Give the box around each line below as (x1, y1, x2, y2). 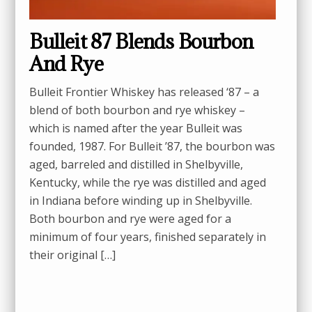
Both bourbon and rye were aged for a (29, 211, 232, 227)
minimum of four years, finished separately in (29, 229, 267, 245)
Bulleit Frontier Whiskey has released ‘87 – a (29, 84, 260, 100)
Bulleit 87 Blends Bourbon (29, 29, 253, 55)
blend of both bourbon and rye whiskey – (29, 102, 246, 118)
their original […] (29, 247, 116, 263)
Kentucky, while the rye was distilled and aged (29, 175, 267, 191)
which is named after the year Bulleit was (29, 120, 243, 136)
